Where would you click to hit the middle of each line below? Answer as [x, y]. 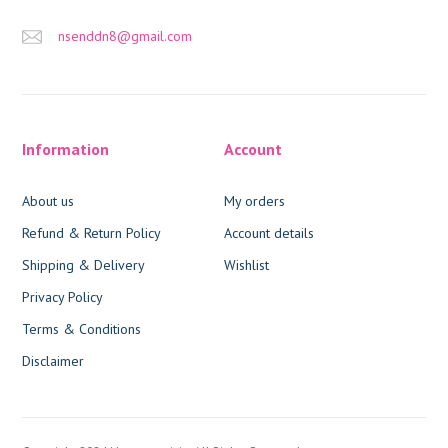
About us [48, 200]
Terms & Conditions [82, 328]
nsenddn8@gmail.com [125, 35]
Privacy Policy [63, 296]
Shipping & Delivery [84, 264]
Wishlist [246, 264]
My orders [254, 200]
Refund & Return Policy [92, 232]
